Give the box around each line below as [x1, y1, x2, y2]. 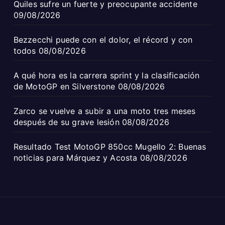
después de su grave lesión [13, 117, 120, 128]
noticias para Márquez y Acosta [13, 153, 138, 163]
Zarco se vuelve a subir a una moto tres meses [13, 106, 196, 117]
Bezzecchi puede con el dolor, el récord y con [13, 35, 193, 45]
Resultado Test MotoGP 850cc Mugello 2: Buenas [13, 142, 206, 152]
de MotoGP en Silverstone [13, 81, 116, 92]
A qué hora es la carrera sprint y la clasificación [13, 70, 200, 81]
